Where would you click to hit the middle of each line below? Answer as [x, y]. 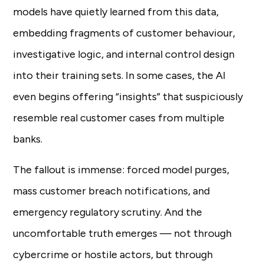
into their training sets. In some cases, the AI [120, 75]
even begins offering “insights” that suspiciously [128, 97]
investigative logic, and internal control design [124, 54]
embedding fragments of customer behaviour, [124, 33]
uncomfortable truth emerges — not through [123, 233]
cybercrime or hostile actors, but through [113, 255]
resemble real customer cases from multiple [119, 118]
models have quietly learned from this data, [116, 12]
